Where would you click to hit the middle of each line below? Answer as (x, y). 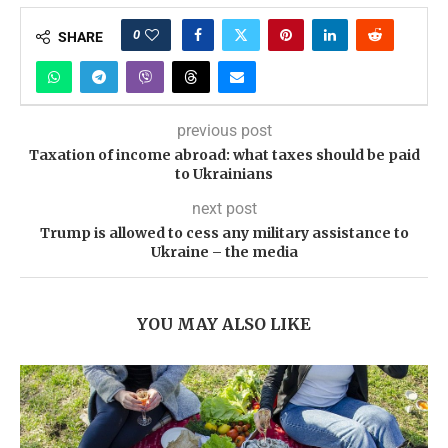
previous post (224, 130)
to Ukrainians (224, 174)
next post (224, 208)
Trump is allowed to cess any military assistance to (224, 233)
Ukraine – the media (224, 252)
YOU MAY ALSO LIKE (224, 324)
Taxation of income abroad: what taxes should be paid (224, 155)
